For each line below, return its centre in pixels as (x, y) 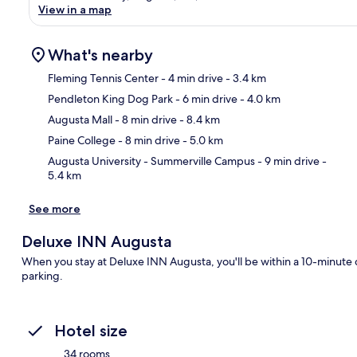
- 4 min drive (191, 78)
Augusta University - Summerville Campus (151, 161)
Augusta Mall (80, 119)
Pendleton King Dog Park (110, 98)
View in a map (75, 9)
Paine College (82, 140)
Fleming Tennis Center (103, 78)
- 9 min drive (287, 161)
